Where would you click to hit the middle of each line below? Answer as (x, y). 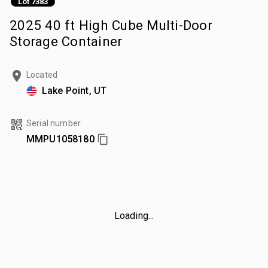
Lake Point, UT (74, 90)
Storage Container (66, 41)
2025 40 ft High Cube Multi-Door (111, 25)
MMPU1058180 (60, 139)
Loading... (134, 215)
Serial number (54, 123)
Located (42, 74)
